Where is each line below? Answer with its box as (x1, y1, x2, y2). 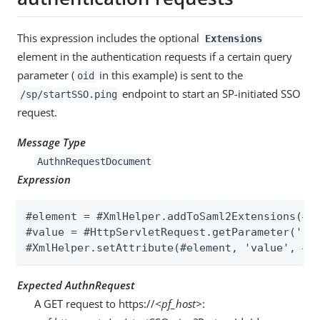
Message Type (17, 134, 86, 149)
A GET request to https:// (34, 296, 155, 311)
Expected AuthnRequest (17, 277, 135, 292)
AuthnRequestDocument (36, 155, 151, 167)
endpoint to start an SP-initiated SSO (119, 86, 301, 101)
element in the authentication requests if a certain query (17, 49, 292, 64)
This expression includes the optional (17, 30, 202, 45)
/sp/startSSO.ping (19, 88, 117, 100)
